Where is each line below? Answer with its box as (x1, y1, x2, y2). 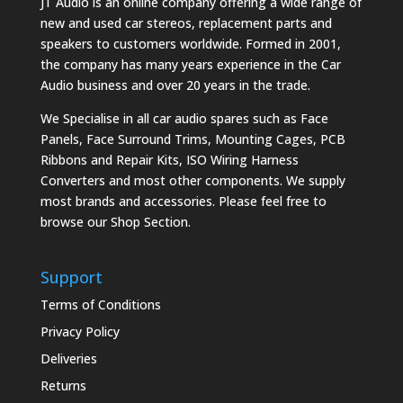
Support (40, 266, 103, 289)
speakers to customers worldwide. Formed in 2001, (40, 35, 341, 53)
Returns (40, 377, 86, 395)
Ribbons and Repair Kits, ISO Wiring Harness (40, 151, 299, 169)
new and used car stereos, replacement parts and (40, 14, 332, 32)
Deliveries (40, 350, 97, 368)
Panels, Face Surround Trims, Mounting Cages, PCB (40, 130, 345, 148)
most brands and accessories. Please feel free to (40, 193, 327, 210)
